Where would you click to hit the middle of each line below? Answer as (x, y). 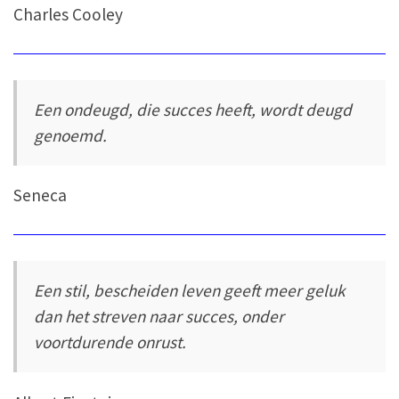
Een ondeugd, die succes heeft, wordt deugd (193, 110)
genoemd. (71, 136)
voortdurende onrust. (110, 342)
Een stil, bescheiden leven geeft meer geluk (190, 291)
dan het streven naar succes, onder (159, 317)
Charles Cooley (68, 15)
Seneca (40, 195)
